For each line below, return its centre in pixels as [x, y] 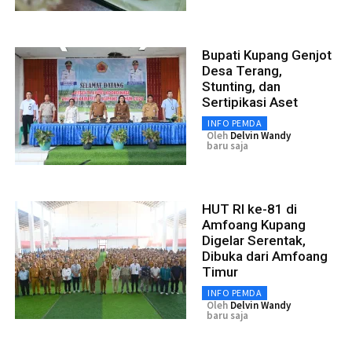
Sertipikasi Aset [250, 102]
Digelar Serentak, [254, 240]
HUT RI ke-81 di [249, 209]
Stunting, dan [241, 86]
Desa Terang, [242, 70]
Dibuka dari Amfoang [265, 256]
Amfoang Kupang [254, 224]
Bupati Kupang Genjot [267, 55]
